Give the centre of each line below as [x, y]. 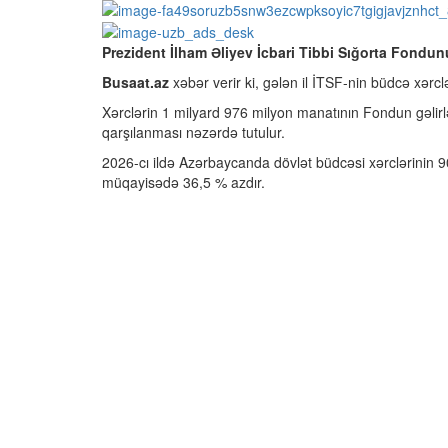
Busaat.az [135, 81]
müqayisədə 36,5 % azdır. [183, 181]
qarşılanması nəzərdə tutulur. [193, 131]
